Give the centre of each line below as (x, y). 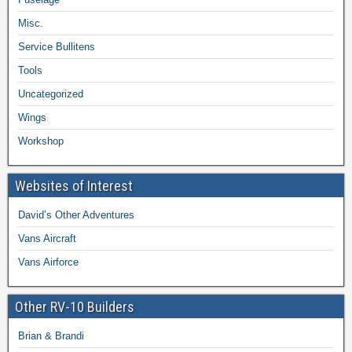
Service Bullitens (57, 46)
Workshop (41, 141)
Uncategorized (51, 93)
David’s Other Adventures (76, 214)
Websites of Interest (74, 185)
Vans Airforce (48, 262)
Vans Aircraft (47, 238)
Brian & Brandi (51, 335)
